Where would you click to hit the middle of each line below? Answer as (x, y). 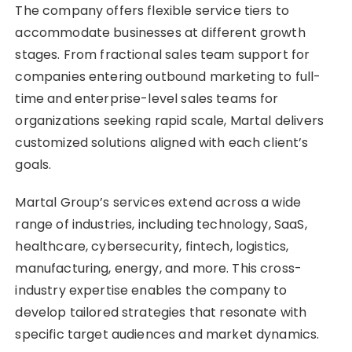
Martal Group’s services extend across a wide (158, 203)
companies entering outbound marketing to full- (168, 77)
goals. (33, 165)
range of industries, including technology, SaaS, (161, 225)
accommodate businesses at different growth (160, 33)
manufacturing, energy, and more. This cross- (159, 269)
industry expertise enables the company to (151, 291)
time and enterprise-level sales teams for (147, 99)
